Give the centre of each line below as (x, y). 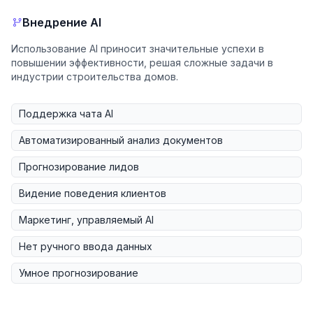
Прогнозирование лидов (79, 167)
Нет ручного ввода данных (86, 247)
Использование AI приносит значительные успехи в (138, 49)
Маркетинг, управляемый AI (86, 220)
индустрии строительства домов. (95, 77)
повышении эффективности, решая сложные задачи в (142, 63)
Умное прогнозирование (79, 273)
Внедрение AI (62, 23)
